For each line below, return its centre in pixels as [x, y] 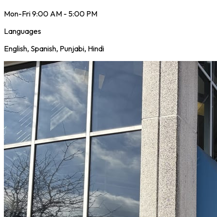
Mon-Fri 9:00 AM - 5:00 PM [51, 14]
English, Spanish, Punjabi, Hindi [54, 49]
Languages [23, 31]
